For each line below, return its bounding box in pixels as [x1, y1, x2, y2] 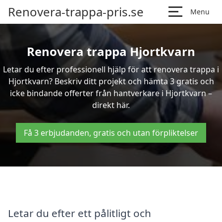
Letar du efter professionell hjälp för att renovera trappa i [3, 64, 219, 75]
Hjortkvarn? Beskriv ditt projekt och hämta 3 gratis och [8, 76, 214, 87]
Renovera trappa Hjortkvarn [27, 43, 195, 59]
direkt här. [92, 100, 130, 111]
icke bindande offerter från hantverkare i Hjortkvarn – [10, 88, 212, 99]
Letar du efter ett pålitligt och [8, 206, 151, 220]
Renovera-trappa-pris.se [8, 3, 144, 20]
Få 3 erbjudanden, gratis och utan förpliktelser [24, 127, 198, 138]
